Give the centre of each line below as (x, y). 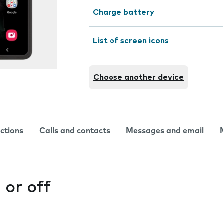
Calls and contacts (75, 131)
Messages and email (165, 131)
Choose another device (138, 77)
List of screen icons (131, 41)
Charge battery (123, 12)
